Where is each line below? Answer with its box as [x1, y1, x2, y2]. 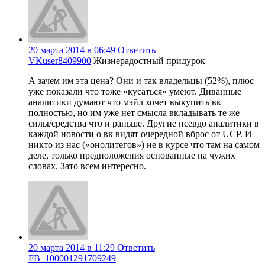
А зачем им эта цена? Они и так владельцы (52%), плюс [28, 76, 254, 86]
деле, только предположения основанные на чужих [28, 150, 235, 161]
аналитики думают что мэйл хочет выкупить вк [28, 97, 221, 108]
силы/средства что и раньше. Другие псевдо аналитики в [28, 118, 259, 129]
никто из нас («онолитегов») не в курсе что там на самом [28, 140, 260, 150]
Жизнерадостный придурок [93, 56, 205, 66]
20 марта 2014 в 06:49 [28, 45, 115, 56]
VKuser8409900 [28, 56, 91, 66]
